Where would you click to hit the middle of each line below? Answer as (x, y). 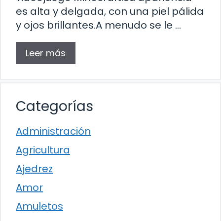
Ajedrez (34, 168)
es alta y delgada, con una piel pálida (110, 11)
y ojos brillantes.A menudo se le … (98, 25)
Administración (53, 131)
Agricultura (43, 150)
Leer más (46, 53)
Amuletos (39, 206)
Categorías (55, 106)
